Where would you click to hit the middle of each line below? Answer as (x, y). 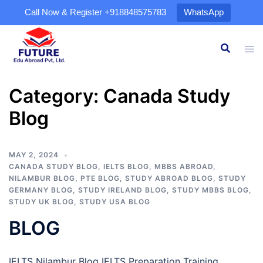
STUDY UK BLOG (41, 202)
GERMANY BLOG (41, 190)
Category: (56, 96)
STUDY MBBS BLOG (210, 190)
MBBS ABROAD (184, 166)
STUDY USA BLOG (115, 202)
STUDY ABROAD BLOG (169, 178)
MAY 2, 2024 (34, 155)
